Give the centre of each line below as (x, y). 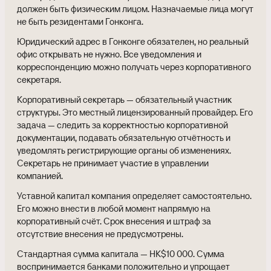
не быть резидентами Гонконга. (80, 21)
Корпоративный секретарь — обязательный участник (124, 99)
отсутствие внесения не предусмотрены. (100, 233)
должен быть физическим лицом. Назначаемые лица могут (135, 8)
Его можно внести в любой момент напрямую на (114, 208)
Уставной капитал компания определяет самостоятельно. (134, 195)
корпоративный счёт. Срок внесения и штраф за (114, 221)
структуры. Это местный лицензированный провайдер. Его (135, 112)
